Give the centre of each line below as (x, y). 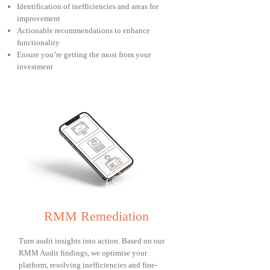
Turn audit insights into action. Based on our (92, 241)
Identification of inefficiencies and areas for (88, 6)
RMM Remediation (96, 216)
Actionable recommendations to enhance (83, 30)
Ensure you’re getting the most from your (84, 55)
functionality (38, 42)
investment (35, 67)
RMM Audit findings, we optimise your (83, 253)
